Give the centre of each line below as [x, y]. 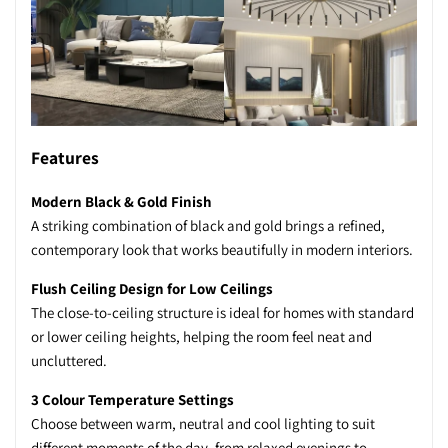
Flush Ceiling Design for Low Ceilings [152, 288]
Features [65, 157]
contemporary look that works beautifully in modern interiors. [222, 249]
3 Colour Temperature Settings [132, 399]
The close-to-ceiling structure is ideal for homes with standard [222, 312]
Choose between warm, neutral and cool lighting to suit [203, 423]
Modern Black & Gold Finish [121, 201]
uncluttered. [69, 360]
